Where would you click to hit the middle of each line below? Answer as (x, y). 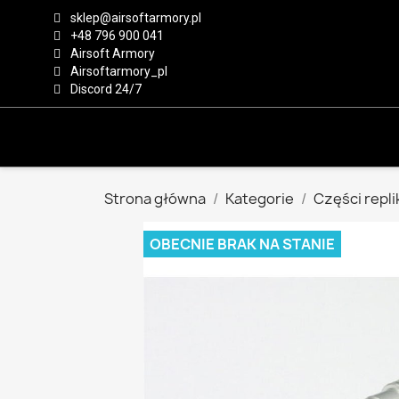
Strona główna (155, 199)
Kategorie (260, 199)
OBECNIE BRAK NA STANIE (242, 244)
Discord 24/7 (106, 89)
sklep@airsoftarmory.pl (136, 18)
